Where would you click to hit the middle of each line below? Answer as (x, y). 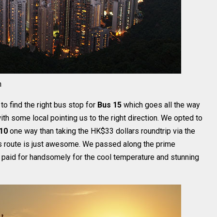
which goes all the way (161, 105)
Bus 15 (109, 105)
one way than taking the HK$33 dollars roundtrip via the (101, 131)
